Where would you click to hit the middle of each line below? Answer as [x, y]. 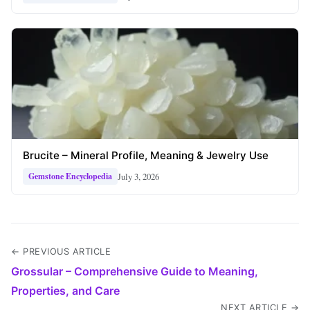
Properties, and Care [65, 291]
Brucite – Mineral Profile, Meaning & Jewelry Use [146, 156]
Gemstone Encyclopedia [70, 176]
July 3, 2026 [138, 176]
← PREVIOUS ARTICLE [61, 252]
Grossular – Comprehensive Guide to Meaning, [135, 272]
